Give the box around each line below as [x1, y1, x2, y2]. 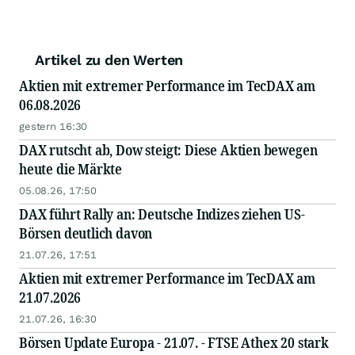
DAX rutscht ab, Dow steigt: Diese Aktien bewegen [19, 140, 318, 160]
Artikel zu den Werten [35, 52, 184, 69]
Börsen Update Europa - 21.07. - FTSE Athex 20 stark [19, 333, 329, 353]
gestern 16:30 [19, 120, 88, 133]
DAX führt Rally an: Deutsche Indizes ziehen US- [19, 204, 305, 224]
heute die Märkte [19, 159, 123, 179]
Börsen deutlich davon [19, 223, 153, 243]
